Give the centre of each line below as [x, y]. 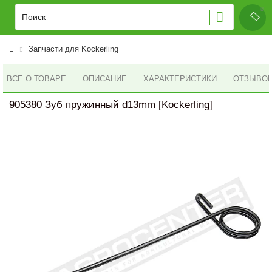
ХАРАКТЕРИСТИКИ [180, 79]
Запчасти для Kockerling [73, 49]
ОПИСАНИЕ [105, 79]
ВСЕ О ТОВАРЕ [36, 78]
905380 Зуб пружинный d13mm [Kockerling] [111, 105]
